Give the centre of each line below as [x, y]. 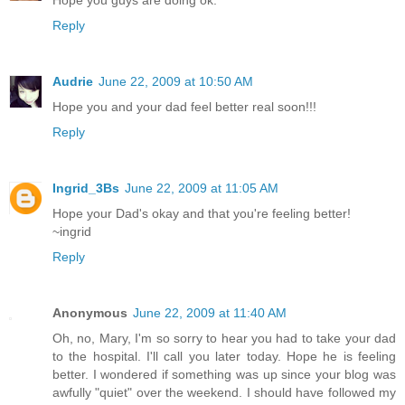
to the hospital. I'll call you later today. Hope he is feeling [224, 356]
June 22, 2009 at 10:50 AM [176, 81]
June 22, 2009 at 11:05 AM [202, 188]
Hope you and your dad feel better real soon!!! [184, 106]
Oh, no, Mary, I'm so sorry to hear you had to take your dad [224, 338]
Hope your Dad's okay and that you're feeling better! [202, 213]
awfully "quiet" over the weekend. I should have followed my [224, 392]
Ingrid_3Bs [86, 188]
